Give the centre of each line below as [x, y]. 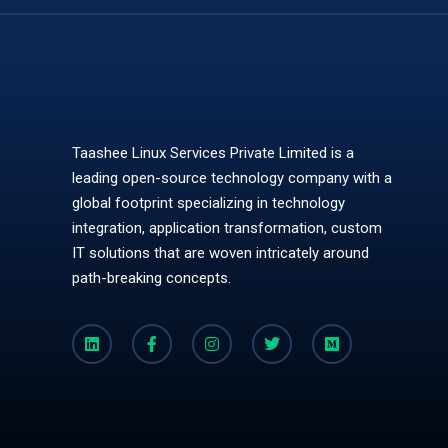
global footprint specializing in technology [208, 203]
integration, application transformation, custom [227, 228]
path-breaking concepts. [151, 278]
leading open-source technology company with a [232, 178]
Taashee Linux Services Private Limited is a [213, 153]
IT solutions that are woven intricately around [220, 253]
